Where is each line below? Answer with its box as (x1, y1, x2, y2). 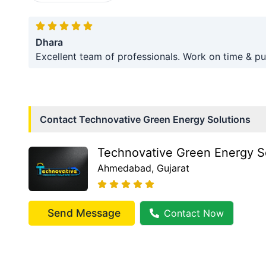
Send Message (47, 206, 121, 219)
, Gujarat (151, 162, 189, 175)
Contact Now (164, 207, 224, 219)
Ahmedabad (97, 162, 151, 175)
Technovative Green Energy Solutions (79, 113, 251, 125)
